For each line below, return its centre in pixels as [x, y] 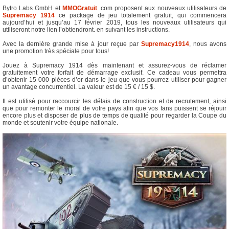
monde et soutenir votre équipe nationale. [60, 122]
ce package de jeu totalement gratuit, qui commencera [141, 15]
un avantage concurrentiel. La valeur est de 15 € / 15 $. [79, 87]
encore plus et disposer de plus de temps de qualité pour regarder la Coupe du [114, 115]
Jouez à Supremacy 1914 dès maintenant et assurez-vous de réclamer [114, 65]
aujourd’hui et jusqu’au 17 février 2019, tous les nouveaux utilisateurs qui [114, 22]
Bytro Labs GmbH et [32, 8]
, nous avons [208, 44]
